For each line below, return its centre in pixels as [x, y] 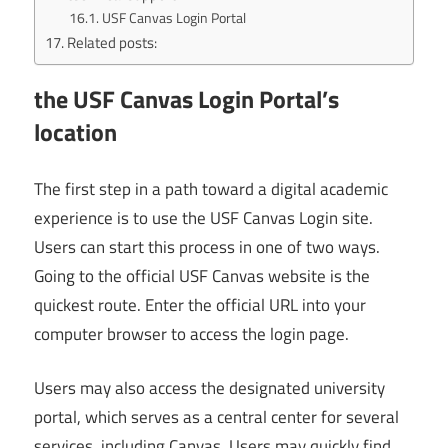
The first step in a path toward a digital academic [211, 188]
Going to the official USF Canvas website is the [202, 275]
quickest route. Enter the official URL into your [200, 304]
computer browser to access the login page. [191, 333]
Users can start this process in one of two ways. [207, 246]
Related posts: [112, 42]
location [75, 132]
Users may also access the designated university [209, 388]
